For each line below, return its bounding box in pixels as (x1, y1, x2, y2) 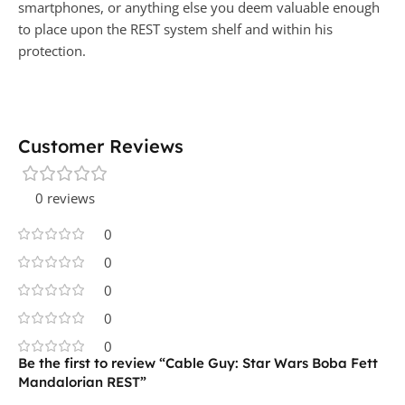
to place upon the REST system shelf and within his (18, 19, 333, 38)
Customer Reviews (18, 134, 184, 157)
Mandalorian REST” (18, 372, 146, 391)
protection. (18, 41, 86, 60)
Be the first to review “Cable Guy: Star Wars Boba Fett (18, 353, 378, 372)
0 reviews (35, 188, 95, 207)
